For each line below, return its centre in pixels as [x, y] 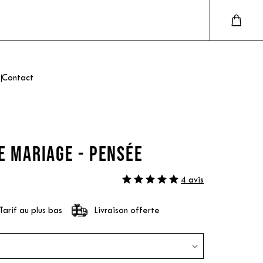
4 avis [193, 180]
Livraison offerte [127, 211]
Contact [18, 78]
